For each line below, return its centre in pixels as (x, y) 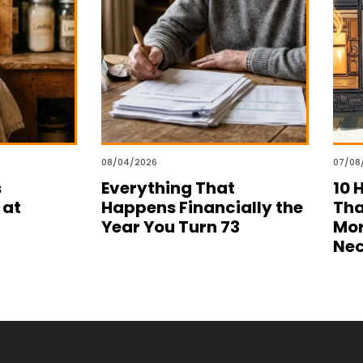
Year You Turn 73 (170, 226)
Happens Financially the (202, 207)
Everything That (168, 188)
